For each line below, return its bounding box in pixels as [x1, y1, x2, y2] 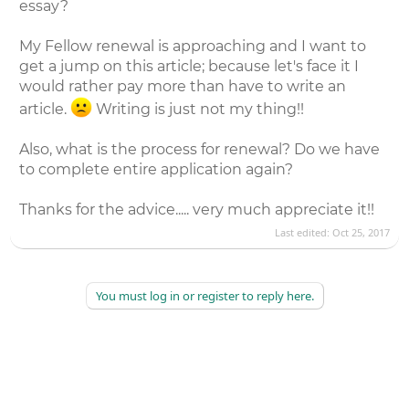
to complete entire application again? [19, 161, 294, 179]
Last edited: [274, 225, 332, 239]
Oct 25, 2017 [331, 225, 390, 239]
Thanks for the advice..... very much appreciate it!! [19, 201, 375, 219]
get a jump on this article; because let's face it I [19, 58, 360, 75]
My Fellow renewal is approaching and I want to [19, 37, 367, 55]
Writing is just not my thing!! [91, 100, 304, 119]
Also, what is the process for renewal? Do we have [19, 141, 381, 159]
